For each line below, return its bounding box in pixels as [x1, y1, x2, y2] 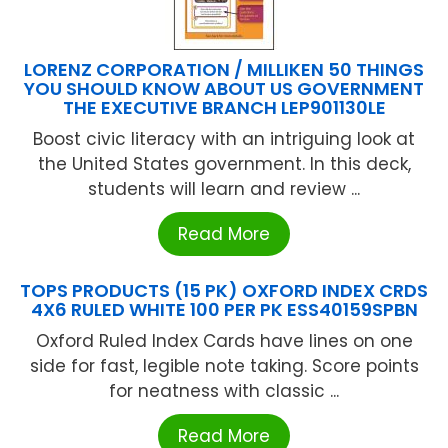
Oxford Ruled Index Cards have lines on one [35, 329, 413, 354]
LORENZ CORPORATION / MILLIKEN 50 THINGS [24, 57, 424, 83]
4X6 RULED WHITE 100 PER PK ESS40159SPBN [30, 297, 418, 323]
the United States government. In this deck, [37, 152, 411, 177]
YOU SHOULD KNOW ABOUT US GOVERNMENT [24, 76, 424, 102]
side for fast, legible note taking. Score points [29, 354, 419, 379]
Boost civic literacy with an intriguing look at [33, 127, 415, 152]
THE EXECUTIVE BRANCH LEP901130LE [62, 95, 386, 121]
